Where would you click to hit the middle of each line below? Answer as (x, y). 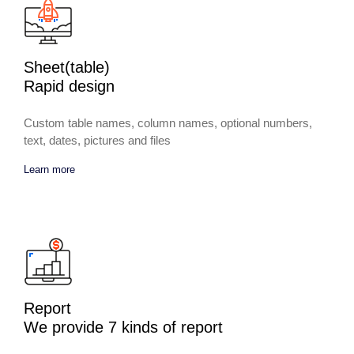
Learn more (49, 169)
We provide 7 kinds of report (123, 327)
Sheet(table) (67, 67)
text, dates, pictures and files (97, 140)
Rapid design (69, 86)
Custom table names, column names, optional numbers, (168, 122)
